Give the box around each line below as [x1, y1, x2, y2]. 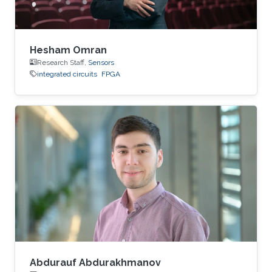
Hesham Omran [30, 44, 107, 56]
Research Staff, [37, 58, 88, 67]
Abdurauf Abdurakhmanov [30, 256, 161, 268]
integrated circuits [37, 69, 97, 78]
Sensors [88, 58, 114, 67]
